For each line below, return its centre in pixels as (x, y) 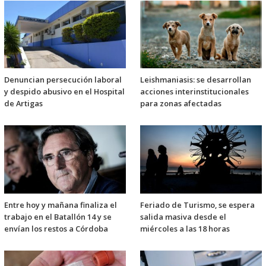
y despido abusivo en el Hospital (64, 92)
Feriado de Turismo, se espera (197, 205)
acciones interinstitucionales (194, 92)
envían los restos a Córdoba (56, 228)
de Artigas (23, 104)
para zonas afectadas (181, 104)
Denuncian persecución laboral (63, 80)
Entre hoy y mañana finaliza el (61, 205)
